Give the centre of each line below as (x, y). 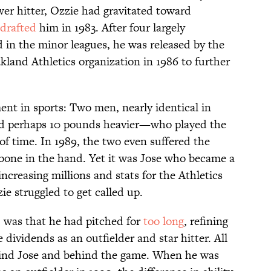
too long (164, 221)
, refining (206, 221)
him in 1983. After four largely (111, 27)
